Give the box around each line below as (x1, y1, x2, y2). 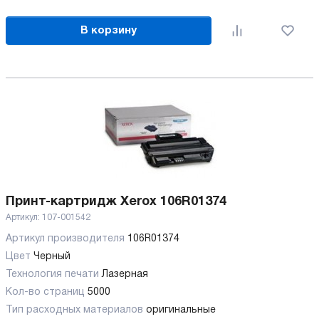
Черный (33, 252, 73, 262)
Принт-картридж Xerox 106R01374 (6, 196, 226, 209)
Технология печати (6, 270, 99, 280)
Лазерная (102, 270, 151, 280)
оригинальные (146, 305, 219, 315)
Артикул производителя (6, 234, 127, 244)
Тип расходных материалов (6, 305, 143, 315)
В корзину (80, 25, 137, 36)
